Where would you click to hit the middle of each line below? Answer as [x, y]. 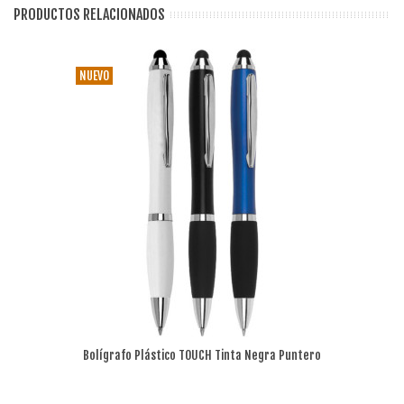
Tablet [202, 372]
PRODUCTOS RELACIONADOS [89, 14]
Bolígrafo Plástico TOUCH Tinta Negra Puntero [202, 354]
